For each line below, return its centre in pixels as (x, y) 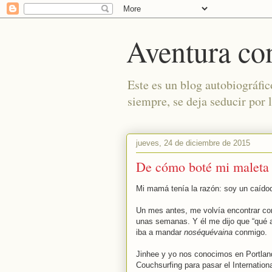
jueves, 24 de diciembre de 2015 (193, 143)
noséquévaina (208, 232)
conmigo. (250, 232)
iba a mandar (160, 232)
